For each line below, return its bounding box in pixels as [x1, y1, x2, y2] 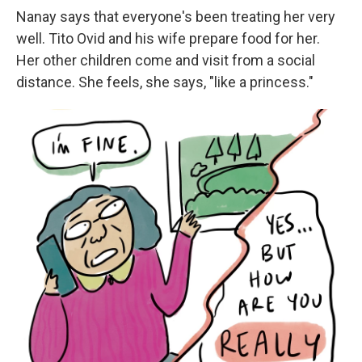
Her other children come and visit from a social [16, 52, 315, 69]
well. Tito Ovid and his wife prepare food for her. [16, 30, 320, 48]
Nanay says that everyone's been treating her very [16, 8, 335, 26]
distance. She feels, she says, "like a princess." [16, 74, 314, 91]
